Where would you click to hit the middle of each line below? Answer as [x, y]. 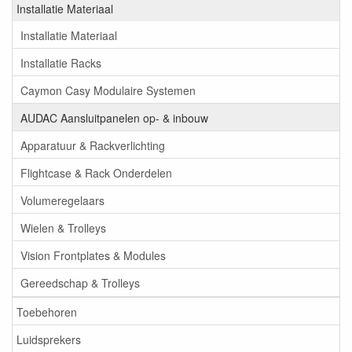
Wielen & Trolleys [63, 227]
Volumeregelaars [62, 200]
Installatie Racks [61, 62]
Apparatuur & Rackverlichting [93, 145]
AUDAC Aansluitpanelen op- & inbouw [114, 117]
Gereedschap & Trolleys [80, 282]
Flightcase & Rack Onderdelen [96, 172]
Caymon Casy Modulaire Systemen [108, 90]
